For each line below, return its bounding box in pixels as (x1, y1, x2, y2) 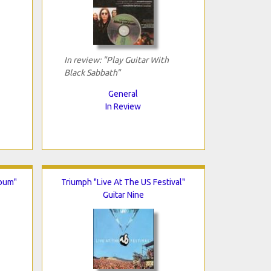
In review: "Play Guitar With (64, 54, 169, 65)
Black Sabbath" (64, 67, 120, 77)
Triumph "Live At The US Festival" (61, 177, 185, 187)
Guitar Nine (102, 189, 144, 200)
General (108, 88, 138, 99)
